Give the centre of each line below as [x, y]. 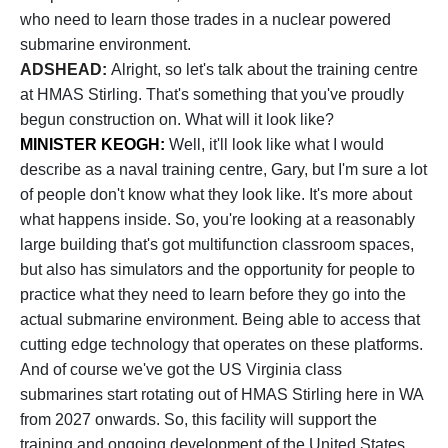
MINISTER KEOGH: [94, 144]
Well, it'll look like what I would [276, 144]
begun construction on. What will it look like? [177, 119]
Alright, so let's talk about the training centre [264, 69]
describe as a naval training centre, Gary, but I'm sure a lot [223, 169]
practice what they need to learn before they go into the [213, 294]
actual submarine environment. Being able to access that [220, 319]
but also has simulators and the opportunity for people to [217, 269]
